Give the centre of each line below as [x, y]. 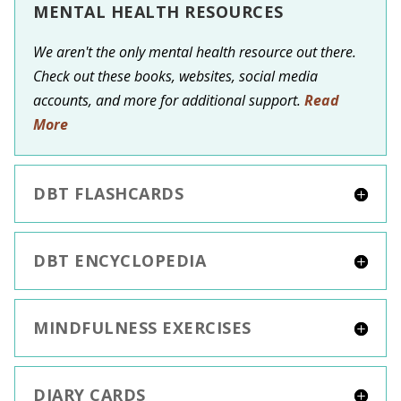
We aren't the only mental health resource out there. [195, 52]
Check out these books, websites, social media [175, 77]
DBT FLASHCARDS [108, 194]
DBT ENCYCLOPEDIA [119, 261]
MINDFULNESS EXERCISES [142, 328]
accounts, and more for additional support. [169, 101]
